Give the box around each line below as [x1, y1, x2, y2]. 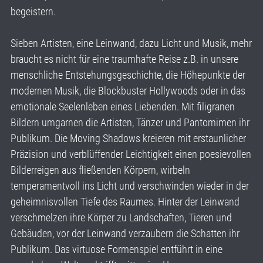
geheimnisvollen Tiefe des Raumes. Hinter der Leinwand [11, 195, 240, 208]
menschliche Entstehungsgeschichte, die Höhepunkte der [11, 68, 245, 81]
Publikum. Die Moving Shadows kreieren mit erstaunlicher [11, 131, 246, 144]
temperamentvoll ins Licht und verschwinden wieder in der [11, 179, 249, 192]
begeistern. [11, 5, 56, 18]
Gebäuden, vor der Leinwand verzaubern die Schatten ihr [11, 227, 240, 240]
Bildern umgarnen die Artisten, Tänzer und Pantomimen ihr [11, 116, 249, 129]
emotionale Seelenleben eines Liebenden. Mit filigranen [11, 100, 235, 113]
